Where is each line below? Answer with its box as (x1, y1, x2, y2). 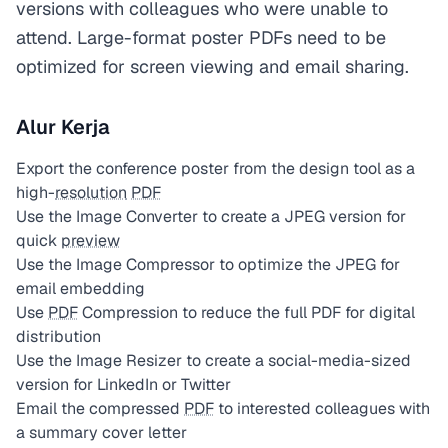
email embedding (16, 278, 145, 299)
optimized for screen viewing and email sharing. (16, 55, 409, 78)
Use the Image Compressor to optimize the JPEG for (16, 254, 400, 275)
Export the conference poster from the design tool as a (16, 158, 415, 179)
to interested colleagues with (214, 398, 430, 419)
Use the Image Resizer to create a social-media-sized (16, 350, 411, 371)
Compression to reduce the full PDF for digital (78, 302, 415, 323)
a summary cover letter (16, 422, 187, 443)
